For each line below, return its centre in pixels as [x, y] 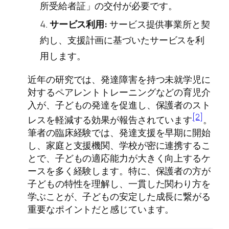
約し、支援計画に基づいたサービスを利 [122, 40]
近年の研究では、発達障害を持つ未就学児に [119, 79]
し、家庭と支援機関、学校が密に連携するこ [119, 145]
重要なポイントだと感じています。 [101, 209]
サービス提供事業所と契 [159, 24]
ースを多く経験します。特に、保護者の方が [119, 171]
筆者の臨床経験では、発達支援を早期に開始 [119, 133]
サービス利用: [78, 24]
